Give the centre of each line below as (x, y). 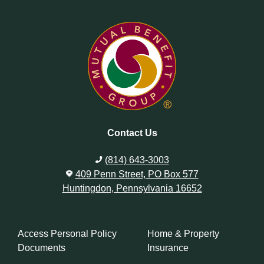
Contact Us (132, 133)
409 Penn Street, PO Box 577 (137, 174)
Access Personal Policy (67, 233)
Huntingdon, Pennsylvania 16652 (132, 189)
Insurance (168, 247)
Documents (42, 247)
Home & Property (183, 233)
